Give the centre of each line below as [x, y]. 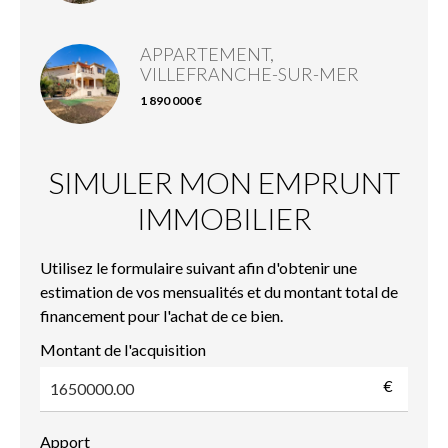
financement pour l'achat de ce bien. [161, 315]
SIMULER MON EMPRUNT [224, 181]
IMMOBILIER [224, 217]
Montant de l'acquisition [123, 349]
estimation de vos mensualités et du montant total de [219, 291]
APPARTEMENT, [207, 53]
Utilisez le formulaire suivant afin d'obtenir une [198, 267]
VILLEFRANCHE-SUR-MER [249, 73]
